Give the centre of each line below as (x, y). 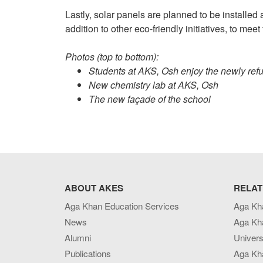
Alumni (77, 238)
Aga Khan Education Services (122, 206)
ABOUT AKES (94, 188)
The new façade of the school (151, 99)
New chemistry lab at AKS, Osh (154, 85)
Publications (87, 254)
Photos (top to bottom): (112, 57)
